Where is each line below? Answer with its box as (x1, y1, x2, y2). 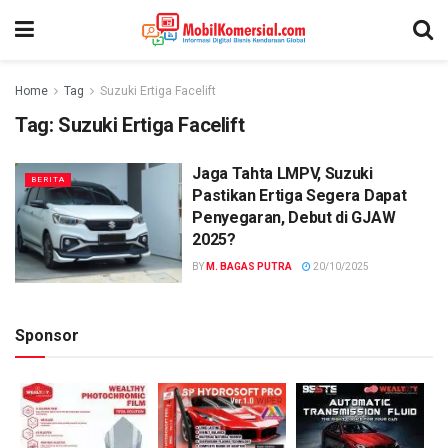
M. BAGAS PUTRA (206, 261, 293, 272)
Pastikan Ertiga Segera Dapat (192, 186, 407, 205)
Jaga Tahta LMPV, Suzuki (192, 164, 373, 183)
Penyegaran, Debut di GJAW (192, 208, 396, 227)
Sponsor (15, 325, 79, 345)
